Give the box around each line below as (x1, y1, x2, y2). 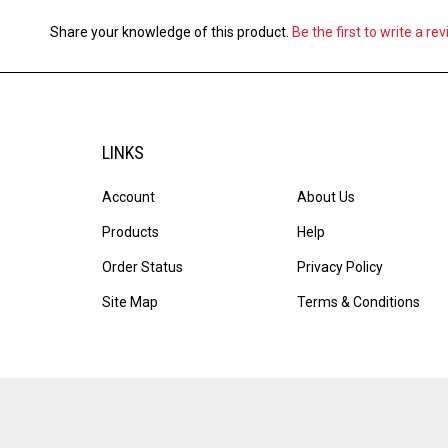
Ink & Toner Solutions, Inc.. (198, 414, 348, 428)
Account (102, 177, 155, 193)
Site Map (102, 282, 158, 298)
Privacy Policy (297, 247, 383, 263)
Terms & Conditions (297, 282, 420, 298)
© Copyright (102, 414, 170, 428)
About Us (297, 177, 355, 193)
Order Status (102, 247, 183, 263)
